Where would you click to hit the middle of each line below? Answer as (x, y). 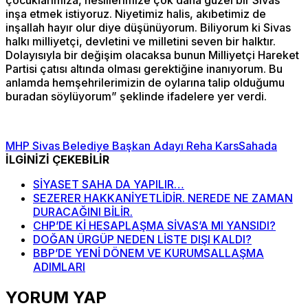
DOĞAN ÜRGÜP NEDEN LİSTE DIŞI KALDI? (142, 240)
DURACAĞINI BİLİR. (83, 212)
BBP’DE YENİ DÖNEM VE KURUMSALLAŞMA (148, 253)
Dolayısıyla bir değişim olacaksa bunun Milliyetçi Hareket (152, 55)
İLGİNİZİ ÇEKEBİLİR (57, 160)
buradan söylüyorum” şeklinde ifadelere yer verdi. (136, 97)
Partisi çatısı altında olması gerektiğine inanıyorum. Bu (144, 69)
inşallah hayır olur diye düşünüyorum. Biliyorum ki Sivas (148, 28)
